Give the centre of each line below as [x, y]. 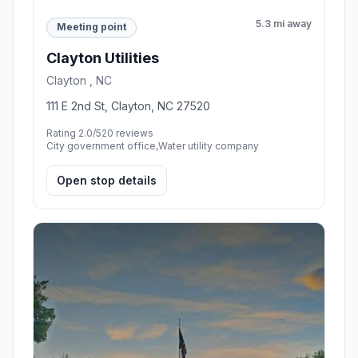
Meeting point [91, 27]
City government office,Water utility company [153, 145]
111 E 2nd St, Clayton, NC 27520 [128, 105]
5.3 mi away [284, 23]
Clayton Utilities [103, 58]
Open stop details [107, 180]
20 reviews [127, 133]
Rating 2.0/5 [74, 133]
